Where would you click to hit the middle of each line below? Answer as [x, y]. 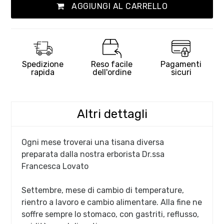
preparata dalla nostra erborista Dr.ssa [93, 154]
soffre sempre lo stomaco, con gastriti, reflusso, [110, 214]
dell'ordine [112, 72]
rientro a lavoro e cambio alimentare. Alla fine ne [112, 202]
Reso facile [112, 64]
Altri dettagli [112, 114]
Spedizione [43, 64]
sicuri [181, 72]
